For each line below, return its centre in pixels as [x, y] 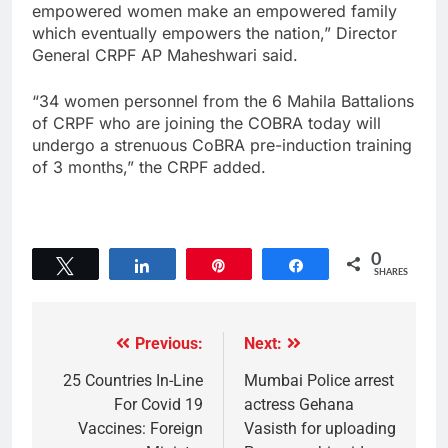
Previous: [169, 344]
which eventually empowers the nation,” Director [214, 33]
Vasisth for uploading [320, 429]
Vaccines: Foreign [140, 429]
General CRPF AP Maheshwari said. [165, 55]
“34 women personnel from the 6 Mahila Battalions [223, 101]
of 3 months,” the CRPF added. [149, 167]
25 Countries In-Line [133, 381]
